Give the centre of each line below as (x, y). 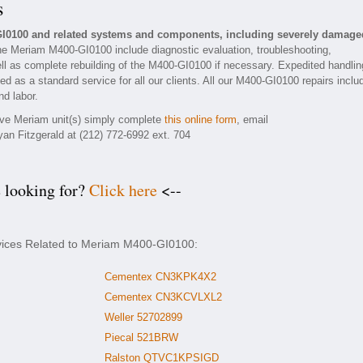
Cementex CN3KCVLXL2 (163, 297)
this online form (201, 120)
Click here (123, 190)
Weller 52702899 (143, 317)
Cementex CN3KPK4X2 (160, 277)
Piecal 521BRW (141, 337)
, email (252, 120)
